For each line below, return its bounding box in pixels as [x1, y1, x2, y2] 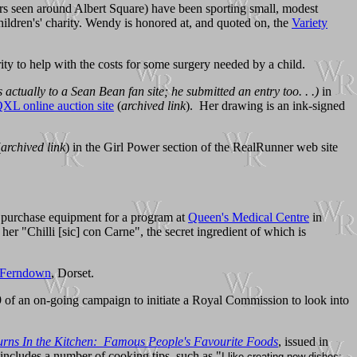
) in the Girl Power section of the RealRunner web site [65, 139, 338, 154]
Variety [292, 15, 328, 29]
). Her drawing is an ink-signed [186, 98, 345, 112]
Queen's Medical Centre [188, 210, 309, 224]
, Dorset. [51, 265, 94, 280]
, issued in [278, 334, 328, 348]
